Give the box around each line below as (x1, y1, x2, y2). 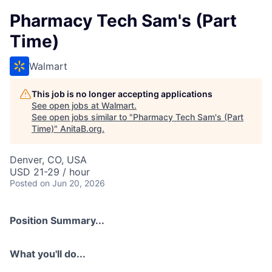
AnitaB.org (60, 123, 102, 134)
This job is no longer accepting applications (32, 89, 212, 99)
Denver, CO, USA (10, 154, 87, 166)
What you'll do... (10, 248, 86, 260)
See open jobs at (32, 100, 101, 110)
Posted (10, 178, 38, 188)
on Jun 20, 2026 (40, 178, 105, 188)
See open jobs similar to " (32, 112, 133, 122)
